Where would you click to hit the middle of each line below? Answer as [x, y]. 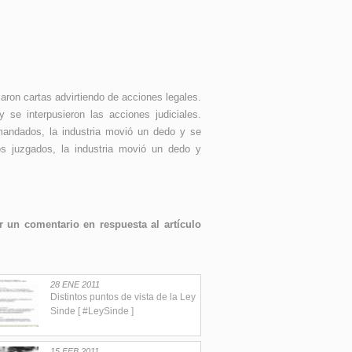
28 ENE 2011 [75, 284]
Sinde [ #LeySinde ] [92, 311]
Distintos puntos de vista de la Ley [123, 297]
